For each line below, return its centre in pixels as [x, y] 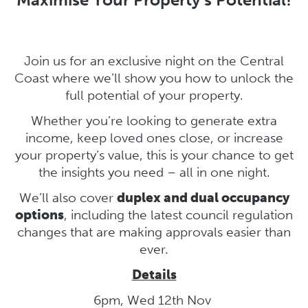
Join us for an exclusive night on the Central [154, 60]
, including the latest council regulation [178, 214]
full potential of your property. [154, 95]
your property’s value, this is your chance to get [154, 155]
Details [154, 274]
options [40, 214]
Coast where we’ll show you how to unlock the [154, 78]
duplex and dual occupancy [203, 197]
